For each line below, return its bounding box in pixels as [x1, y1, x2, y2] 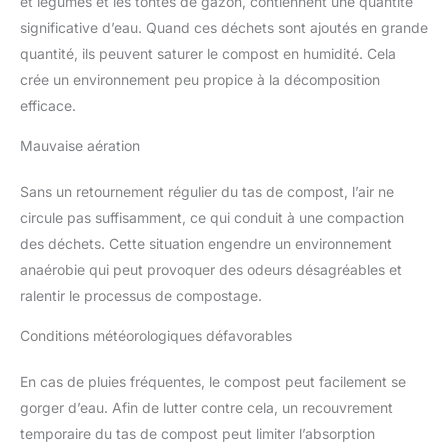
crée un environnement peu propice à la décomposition [20, 71, 380, 89]
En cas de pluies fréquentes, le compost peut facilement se [20, 373, 406, 391]
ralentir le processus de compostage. [20, 287, 262, 305]
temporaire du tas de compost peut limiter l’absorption [20, 425, 375, 443]
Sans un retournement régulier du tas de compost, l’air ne [20, 183, 394, 201]
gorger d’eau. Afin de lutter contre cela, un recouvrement [20, 399, 393, 417]
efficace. [20, 97, 76, 115]
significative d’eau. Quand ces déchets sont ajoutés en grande [20, 19, 428, 37]
